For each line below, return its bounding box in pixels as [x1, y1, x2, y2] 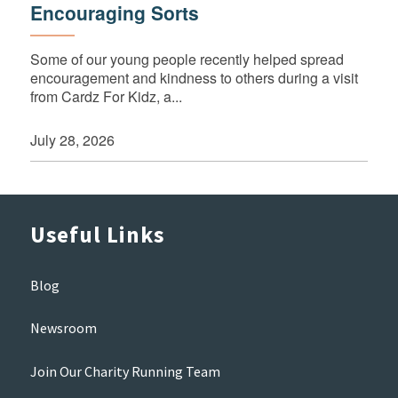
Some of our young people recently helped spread [29, 49, 344, 70]
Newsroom [29, 319, 97, 338]
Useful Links [29, 220, 164, 250]
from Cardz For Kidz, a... [29, 86, 182, 107]
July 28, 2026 [29, 129, 115, 150]
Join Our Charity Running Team [29, 362, 220, 380]
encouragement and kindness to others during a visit [29, 68, 358, 89]
